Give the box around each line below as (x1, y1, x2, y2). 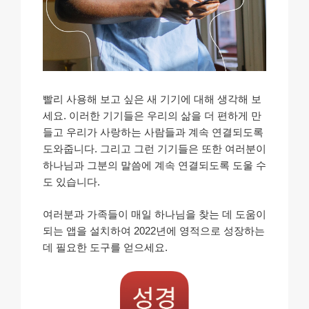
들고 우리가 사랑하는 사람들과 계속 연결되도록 (43, 126, 263, 139)
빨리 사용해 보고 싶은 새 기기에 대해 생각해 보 (43, 93, 261, 106)
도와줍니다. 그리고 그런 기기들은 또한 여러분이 (43, 143, 266, 155)
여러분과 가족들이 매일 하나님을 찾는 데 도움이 (43, 208, 266, 220)
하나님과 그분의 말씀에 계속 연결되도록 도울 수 (43, 159, 266, 172)
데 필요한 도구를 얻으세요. (43, 241, 168, 253)
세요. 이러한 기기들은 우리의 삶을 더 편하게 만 (43, 110, 261, 122)
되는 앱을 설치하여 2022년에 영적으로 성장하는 (43, 224, 265, 237)
